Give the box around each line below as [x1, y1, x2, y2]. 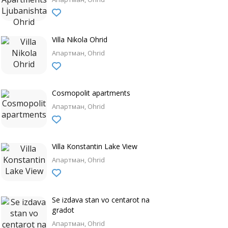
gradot [52, 205, 74, 215]
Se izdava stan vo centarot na [52, 195, 150, 205]
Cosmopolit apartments [52, 88, 130, 98]
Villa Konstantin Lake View [52, 141, 137, 151]
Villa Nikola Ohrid [52, 35, 107, 44]
